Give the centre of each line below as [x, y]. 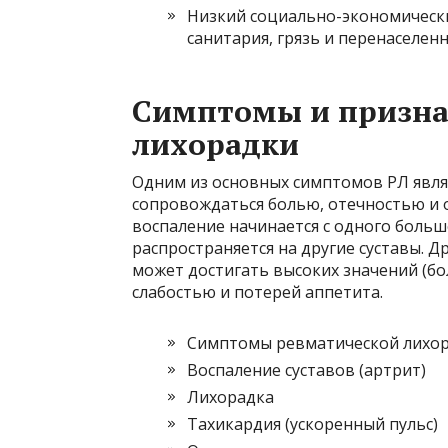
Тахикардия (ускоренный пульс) [312, 424]
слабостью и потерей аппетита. [257, 292]
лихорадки [215, 144]
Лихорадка [230, 397]
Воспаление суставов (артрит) [306, 370]
